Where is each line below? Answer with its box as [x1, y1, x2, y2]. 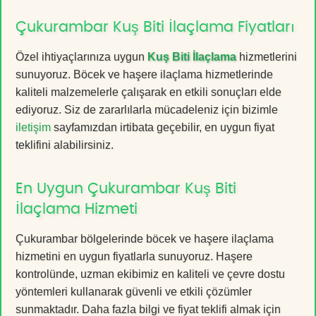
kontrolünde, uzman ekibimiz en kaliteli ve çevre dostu [16, 267, 285, 280]
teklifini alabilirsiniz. [16, 138, 114, 151]
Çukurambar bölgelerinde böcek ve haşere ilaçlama [16, 232, 274, 245]
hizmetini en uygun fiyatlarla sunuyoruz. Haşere [16, 250, 253, 262]
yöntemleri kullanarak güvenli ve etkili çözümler [16, 285, 252, 298]
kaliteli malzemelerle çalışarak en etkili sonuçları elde [16, 85, 281, 98]
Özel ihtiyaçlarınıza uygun [16, 50, 147, 63]
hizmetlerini [236, 50, 297, 63]
